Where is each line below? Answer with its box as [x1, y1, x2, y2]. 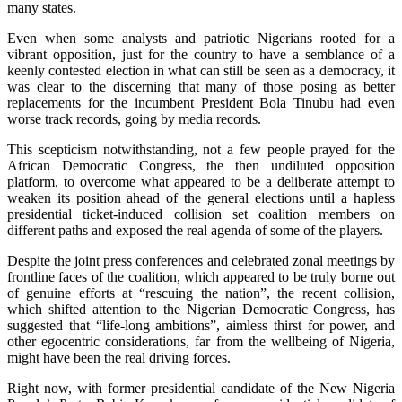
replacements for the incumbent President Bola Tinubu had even [7, 94, 395, 110]
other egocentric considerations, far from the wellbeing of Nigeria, [7, 333, 395, 349]
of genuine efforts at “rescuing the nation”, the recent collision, [7, 284, 395, 301]
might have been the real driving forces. [7, 349, 231, 365]
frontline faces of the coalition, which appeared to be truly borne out [7, 268, 395, 284]
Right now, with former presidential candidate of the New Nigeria [7, 380, 395, 396]
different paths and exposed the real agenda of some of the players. [7, 222, 383, 238]
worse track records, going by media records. [7, 110, 261, 127]
